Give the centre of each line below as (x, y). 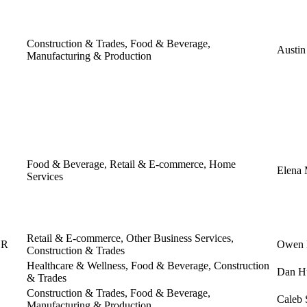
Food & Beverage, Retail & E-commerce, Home (131, 164)
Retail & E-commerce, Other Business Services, (130, 238)
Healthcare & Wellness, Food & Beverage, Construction (148, 265)
